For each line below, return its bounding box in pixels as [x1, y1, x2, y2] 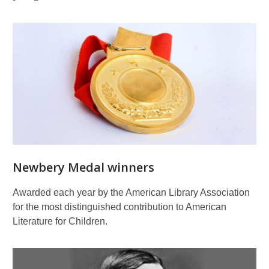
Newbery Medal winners [13, 159, 154, 175]
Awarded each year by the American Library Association [13, 187, 250, 198]
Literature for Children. [13, 216, 107, 226]
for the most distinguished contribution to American [13, 202, 226, 212]
